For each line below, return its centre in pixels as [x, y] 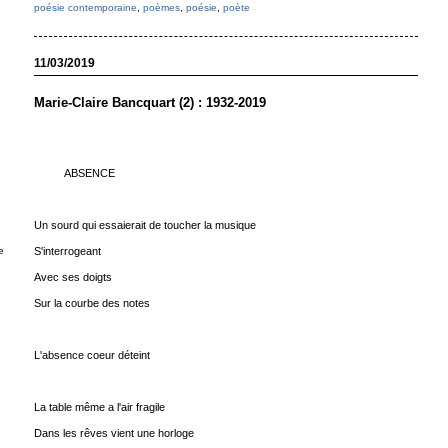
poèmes [161, 7]
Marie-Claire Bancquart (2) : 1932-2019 [149, 102]
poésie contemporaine [85, 7]
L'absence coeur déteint [91, 355]
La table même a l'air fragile [99, 407]
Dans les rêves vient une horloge [113, 433]
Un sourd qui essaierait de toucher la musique [144, 225]
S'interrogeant [67, 251]
